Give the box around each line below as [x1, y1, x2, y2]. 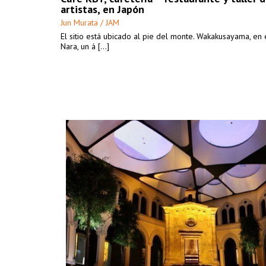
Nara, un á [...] [61, 41, 109, 52]
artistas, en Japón [61, 2, 144, 16]
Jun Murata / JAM [61, 17, 119, 28]
